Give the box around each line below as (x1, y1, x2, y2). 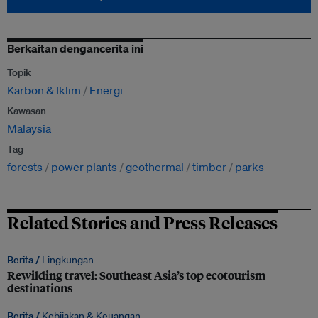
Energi (89, 83, 123, 97)
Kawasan (7, 104, 46, 117)
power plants (51, 160, 117, 174)
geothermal (126, 160, 184, 174)
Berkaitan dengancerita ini (7, 41, 143, 55)
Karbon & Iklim (7, 83, 81, 97)
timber (192, 160, 226, 174)
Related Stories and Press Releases (7, 211, 278, 234)
